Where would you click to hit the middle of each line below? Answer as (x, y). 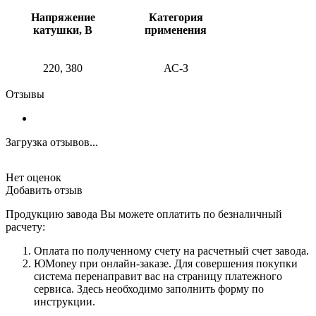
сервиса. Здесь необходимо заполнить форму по (149, 289)
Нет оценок (34, 178)
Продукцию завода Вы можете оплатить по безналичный (144, 214)
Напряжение (63, 18)
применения (176, 30)
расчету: (25, 227)
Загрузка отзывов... (52, 142)
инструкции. (65, 302)
